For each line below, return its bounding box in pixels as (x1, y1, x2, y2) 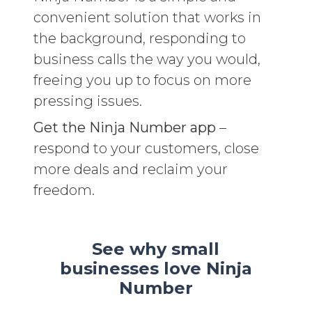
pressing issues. (33, 92, 142, 109)
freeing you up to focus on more (33, 71, 251, 88)
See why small (92, 238, 220, 259)
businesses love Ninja (59, 258, 252, 279)
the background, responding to (33, 29, 246, 47)
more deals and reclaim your (33, 160, 228, 178)
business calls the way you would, (33, 50, 260, 68)
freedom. (33, 181, 95, 198)
